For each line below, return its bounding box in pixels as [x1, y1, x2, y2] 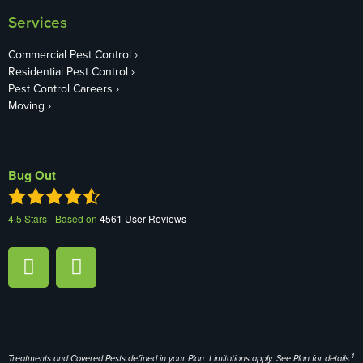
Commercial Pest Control [8, 45, 131, 62]
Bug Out [8, 165, 56, 184]
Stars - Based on [22, 211, 100, 225]
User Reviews [122, 211, 186, 225]
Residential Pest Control [8, 62, 128, 79]
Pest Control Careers [8, 79, 113, 96]
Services [8, 10, 67, 33]
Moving [8, 96, 45, 113]
